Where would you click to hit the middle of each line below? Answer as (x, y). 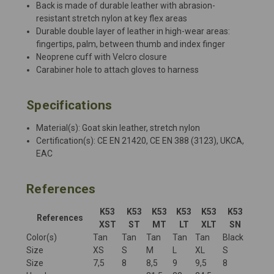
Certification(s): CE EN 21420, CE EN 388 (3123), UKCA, (140, 140)
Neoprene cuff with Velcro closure (102, 57)
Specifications (69, 105)
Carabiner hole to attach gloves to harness (118, 69)
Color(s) (42, 237)
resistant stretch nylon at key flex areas (112, 18)
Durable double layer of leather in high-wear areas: (133, 31)
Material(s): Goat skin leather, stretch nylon (118, 128)
